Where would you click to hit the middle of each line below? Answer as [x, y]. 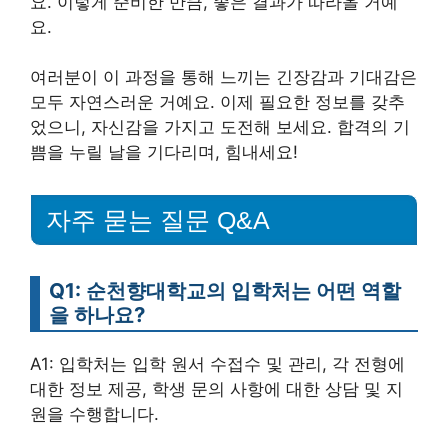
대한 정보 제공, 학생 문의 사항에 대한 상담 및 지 [216, 389]
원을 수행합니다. [94, 414]
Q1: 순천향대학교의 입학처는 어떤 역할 [225, 290]
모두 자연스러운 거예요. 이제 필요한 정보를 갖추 [217, 102]
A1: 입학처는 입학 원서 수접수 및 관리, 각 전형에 [217, 364]
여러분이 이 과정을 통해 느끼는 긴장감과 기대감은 [223, 77]
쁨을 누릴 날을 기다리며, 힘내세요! [164, 152]
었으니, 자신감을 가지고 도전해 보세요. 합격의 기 [220, 127]
